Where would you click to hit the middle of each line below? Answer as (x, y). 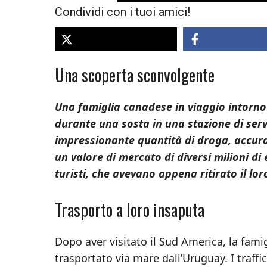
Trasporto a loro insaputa (130, 209)
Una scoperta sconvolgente (135, 74)
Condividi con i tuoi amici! (122, 12)
